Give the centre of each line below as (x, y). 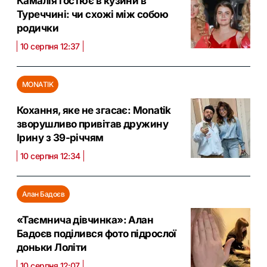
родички (38, 28)
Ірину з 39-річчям (60, 137)
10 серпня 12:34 (50, 156)
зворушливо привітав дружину (93, 124)
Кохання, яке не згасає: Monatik (94, 110)
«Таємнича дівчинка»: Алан (85, 220)
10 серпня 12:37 (50, 46)
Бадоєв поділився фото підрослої (97, 233)
